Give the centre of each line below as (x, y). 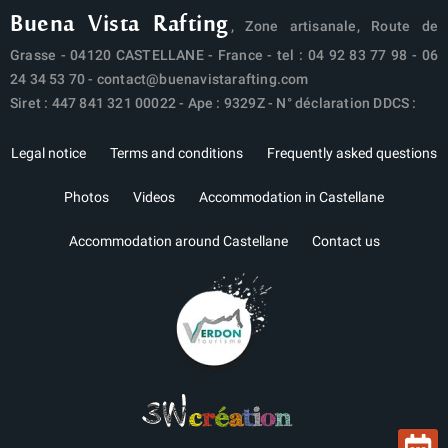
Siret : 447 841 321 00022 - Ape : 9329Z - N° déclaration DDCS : (213, 102)
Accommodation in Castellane (291, 196)
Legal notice (48, 152)
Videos (154, 196)
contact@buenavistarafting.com (202, 78)
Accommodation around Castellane (178, 240)
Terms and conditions (176, 152)
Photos (86, 196)
